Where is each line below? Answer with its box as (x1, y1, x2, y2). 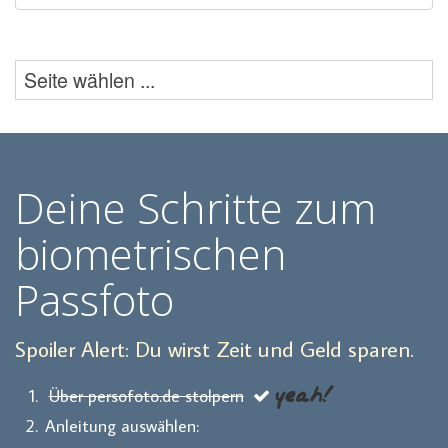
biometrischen (15, 225, 287, 283)
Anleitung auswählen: (44, 414, 199, 438)
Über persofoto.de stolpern (48, 384, 244, 408)
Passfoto (15, 271, 174, 329)
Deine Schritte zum (15, 179, 376, 237)
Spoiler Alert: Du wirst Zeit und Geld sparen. (15, 334, 414, 364)
